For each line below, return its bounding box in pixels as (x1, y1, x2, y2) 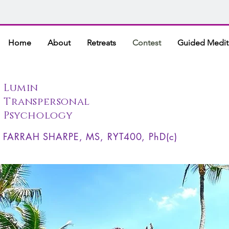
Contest (132, 38, 161, 48)
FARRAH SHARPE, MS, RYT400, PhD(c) (3, 130, 177, 143)
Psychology (4, 109, 73, 122)
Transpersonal (4, 95, 90, 108)
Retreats (87, 38, 116, 48)
